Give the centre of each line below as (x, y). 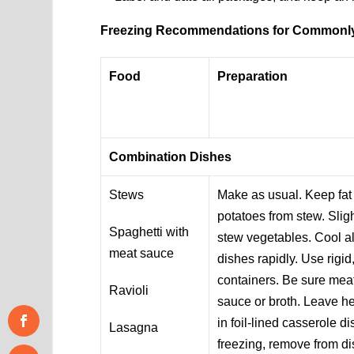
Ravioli (129, 290)
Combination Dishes (171, 156)
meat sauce (142, 253)
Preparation (253, 76)
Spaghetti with (149, 232)
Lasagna (134, 327)
